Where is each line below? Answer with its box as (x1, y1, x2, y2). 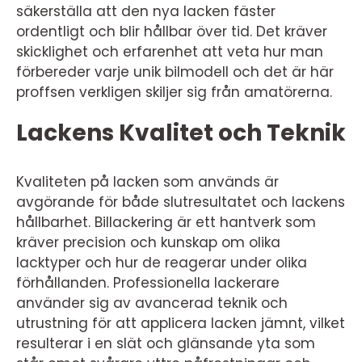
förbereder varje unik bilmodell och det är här (16, 62, 334, 82)
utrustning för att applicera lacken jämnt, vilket (16, 314, 345, 333)
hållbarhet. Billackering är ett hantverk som (16, 213, 316, 232)
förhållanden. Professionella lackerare (16, 273, 280, 293)
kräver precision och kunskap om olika (16, 233, 280, 252)
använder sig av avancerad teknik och (16, 293, 288, 313)
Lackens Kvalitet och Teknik (16, 117, 346, 149)
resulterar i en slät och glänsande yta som (16, 334, 315, 353)
